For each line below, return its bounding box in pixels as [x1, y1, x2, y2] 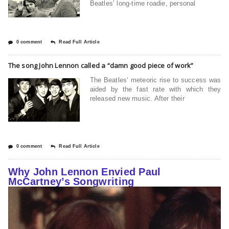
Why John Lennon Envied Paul [8, 166, 161, 177]
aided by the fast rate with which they [89, 85, 221, 93]
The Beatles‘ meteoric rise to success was [89, 76, 221, 84]
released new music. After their [89, 94, 185, 102]
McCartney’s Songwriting [8, 175, 134, 187]
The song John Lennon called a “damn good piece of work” [8, 60, 194, 70]
